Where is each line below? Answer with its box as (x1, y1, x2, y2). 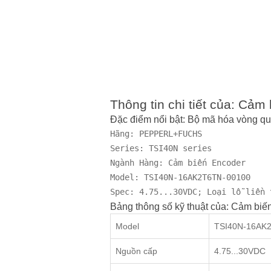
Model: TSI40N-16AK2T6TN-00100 (110, 172, 250, 183)
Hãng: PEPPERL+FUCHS (110, 129, 202, 139)
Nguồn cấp (116, 246, 157, 256)
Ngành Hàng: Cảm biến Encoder (110, 158, 246, 168)
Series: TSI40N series (110, 143, 212, 154)
